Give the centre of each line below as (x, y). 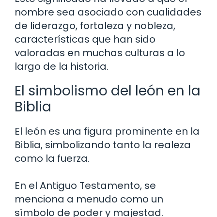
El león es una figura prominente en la (107, 131)
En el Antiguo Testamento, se (85, 185)
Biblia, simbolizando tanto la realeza (103, 145)
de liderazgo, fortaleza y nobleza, (95, 25)
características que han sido (85, 39)
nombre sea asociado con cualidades (108, 12)
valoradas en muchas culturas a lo (100, 53)
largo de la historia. (62, 66)
